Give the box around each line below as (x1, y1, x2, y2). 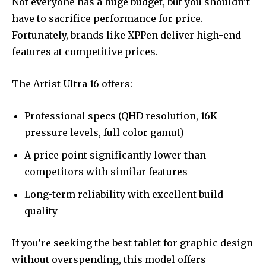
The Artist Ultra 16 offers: (12, 78, 132, 90)
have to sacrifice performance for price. (12, 12, 203, 25)
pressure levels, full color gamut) (24, 126, 184, 139)
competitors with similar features (24, 166, 188, 178)
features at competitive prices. (12, 46, 158, 58)
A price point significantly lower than (24, 149, 206, 161)
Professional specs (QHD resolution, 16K (24, 110, 217, 122)
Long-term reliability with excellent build (24, 188, 223, 201)
